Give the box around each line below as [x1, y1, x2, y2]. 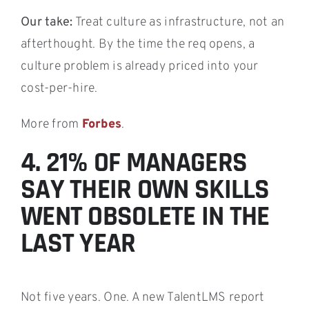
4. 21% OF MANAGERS [20, 145, 248, 181]
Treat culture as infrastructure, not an [72, 14, 285, 30]
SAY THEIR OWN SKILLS [20, 172, 270, 208]
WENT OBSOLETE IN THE [20, 199, 270, 235]
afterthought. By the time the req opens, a [20, 36, 255, 52]
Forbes [81, 116, 122, 132]
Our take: [20, 14, 73, 30]
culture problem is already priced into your [20, 58, 259, 74]
